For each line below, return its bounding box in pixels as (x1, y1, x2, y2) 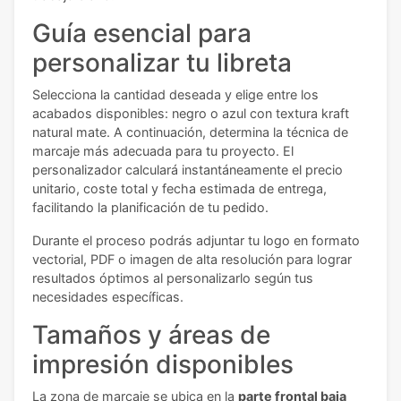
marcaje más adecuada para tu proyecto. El (32, 143, 294, 159)
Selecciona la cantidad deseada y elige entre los (32, 87, 319, 103)
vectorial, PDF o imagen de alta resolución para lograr (32, 252, 352, 268)
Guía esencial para (32, 18, 252, 49)
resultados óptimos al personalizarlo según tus (32, 270, 313, 286)
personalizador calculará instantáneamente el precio (32, 162, 343, 178)
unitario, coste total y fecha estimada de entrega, (32, 181, 327, 197)
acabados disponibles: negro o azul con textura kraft (32, 106, 349, 122)
